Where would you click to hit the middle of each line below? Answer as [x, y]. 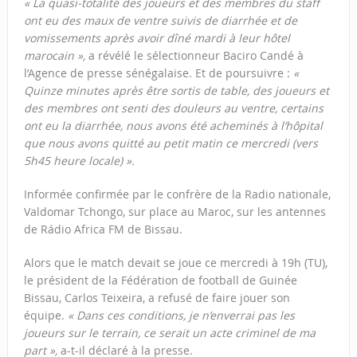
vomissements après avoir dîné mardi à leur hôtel [157, 38]
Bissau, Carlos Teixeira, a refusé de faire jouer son [157, 298]
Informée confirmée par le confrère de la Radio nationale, [177, 194]
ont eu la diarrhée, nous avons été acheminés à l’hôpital [173, 126]
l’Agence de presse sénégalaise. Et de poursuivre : [158, 73]
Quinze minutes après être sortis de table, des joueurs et [176, 91]
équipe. [45, 316]
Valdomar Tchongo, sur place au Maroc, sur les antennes [175, 212]
